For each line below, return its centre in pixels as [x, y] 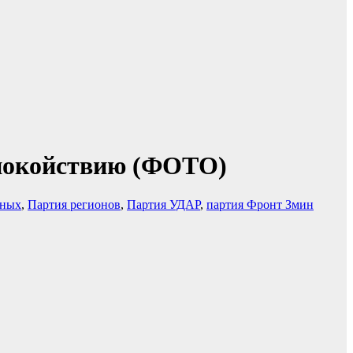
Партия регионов [74, 204]
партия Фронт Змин [260, 204]
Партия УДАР [163, 204]
